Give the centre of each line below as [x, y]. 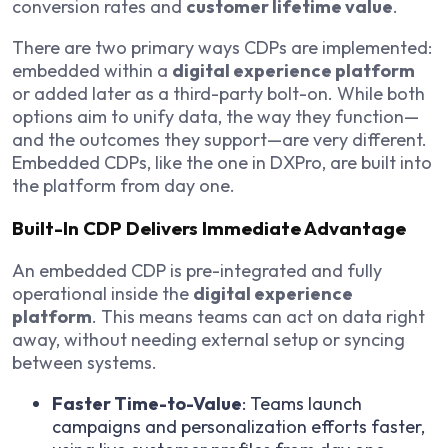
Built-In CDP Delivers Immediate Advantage [209, 227]
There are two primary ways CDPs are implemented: [222, 48]
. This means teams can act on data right [258, 316]
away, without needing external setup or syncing [208, 339]
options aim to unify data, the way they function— [215, 117]
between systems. [84, 362]
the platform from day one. [123, 186]
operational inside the [102, 293]
